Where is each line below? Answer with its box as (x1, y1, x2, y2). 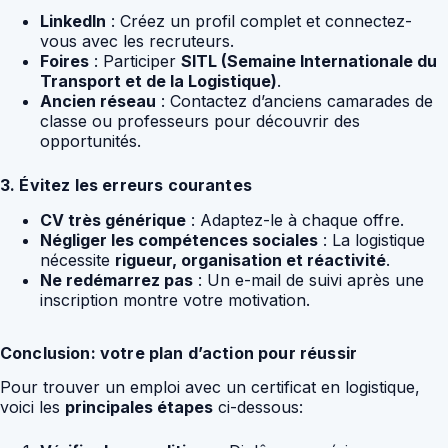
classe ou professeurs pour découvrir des (40, 110, 360, 131)
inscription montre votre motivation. (40, 289, 310, 310)
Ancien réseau (40, 90, 156, 111)
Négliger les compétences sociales (40, 229, 318, 250)
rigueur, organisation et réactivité (115, 249, 386, 270)
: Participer (89, 50, 181, 71)
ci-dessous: (213, 397, 303, 418)
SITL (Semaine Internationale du (181, 50, 437, 71)
